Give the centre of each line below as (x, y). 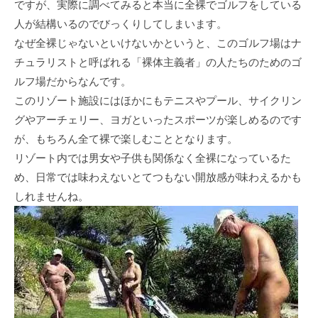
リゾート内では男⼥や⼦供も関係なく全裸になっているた (153, 158)
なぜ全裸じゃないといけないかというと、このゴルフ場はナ (158, 43)
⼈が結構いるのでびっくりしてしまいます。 (121, 24)
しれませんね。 (51, 197)
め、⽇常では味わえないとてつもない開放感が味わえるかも (158, 177)
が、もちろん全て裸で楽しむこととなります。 (126, 139)
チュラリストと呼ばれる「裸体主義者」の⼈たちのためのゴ (158, 62)
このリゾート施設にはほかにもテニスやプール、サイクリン (158, 101)
